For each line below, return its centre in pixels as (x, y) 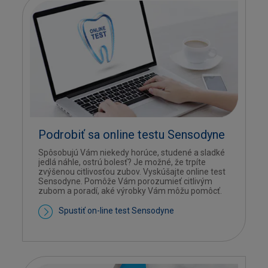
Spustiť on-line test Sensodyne (117, 211)
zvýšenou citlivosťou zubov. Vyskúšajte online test (132, 172)
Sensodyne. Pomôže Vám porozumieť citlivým (126, 182)
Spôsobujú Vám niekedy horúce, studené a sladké (132, 153)
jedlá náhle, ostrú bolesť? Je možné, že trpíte (122, 162)
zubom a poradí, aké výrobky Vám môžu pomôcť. (130, 191)
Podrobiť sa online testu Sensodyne (132, 135)
